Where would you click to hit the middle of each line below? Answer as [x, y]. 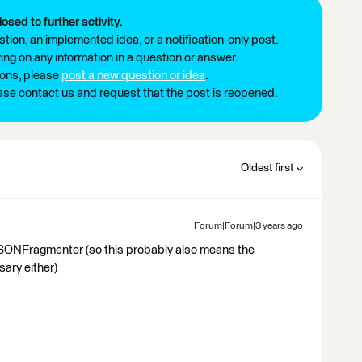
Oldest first [267, 168]
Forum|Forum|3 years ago [248, 226]
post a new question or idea [133, 75]
